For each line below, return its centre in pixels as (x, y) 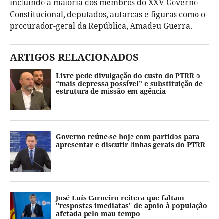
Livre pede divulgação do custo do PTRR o (128, 75)
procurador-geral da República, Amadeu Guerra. (101, 26)
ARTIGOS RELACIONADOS (74, 57)
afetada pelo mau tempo (98, 213)
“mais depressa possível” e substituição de (129, 83)
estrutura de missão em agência (111, 91)
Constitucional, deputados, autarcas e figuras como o (108, 14)
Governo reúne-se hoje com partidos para (128, 136)
